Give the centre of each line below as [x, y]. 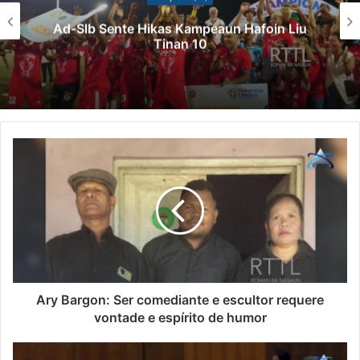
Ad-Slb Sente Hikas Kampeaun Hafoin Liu [180, 29]
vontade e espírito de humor [180, 318]
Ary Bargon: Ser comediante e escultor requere [180, 300]
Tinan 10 [180, 44]
